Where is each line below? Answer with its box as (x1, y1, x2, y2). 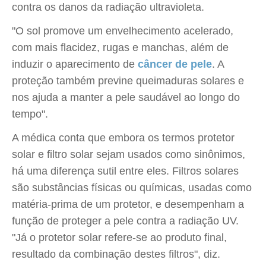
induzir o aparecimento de (12, 58, 138, 70)
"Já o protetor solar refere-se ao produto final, (12, 232, 227, 243)
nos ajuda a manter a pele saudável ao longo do (12, 91, 240, 103)
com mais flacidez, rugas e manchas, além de (12, 42, 229, 53)
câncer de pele (138, 58, 212, 70)
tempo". (12, 108, 48, 120)
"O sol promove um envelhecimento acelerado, (12, 25, 233, 37)
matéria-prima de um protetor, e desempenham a (12, 198, 244, 210)
